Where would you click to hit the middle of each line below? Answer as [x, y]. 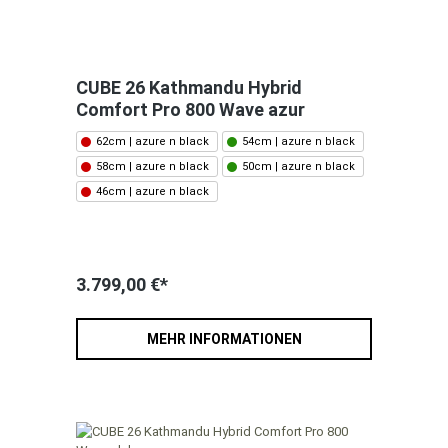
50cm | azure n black [298, 167]
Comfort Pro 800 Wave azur [190, 110]
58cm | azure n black [152, 167]
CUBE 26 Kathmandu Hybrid [189, 88]
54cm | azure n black [298, 142]
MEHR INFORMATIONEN [224, 339]
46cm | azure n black [152, 192]
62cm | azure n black [152, 142]
